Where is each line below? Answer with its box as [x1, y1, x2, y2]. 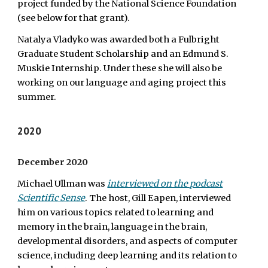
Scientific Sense [17, 193, 86, 203]
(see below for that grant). [17, 13, 130, 23]
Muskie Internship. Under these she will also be [17, 63, 223, 74]
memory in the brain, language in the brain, [17, 221, 208, 232]
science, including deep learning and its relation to [17, 250, 237, 261]
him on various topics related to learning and [17, 207, 214, 218]
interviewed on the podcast [107, 178, 223, 189]
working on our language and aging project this [17, 77, 227, 88]
